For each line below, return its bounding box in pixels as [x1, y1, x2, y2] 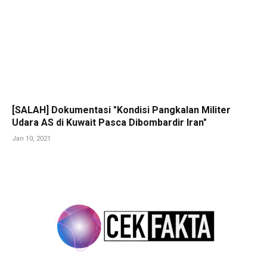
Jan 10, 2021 [12, 134, 51, 142]
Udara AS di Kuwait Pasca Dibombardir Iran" [12, 116, 207, 128]
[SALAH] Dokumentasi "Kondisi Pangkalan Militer [12, 104, 231, 116]
